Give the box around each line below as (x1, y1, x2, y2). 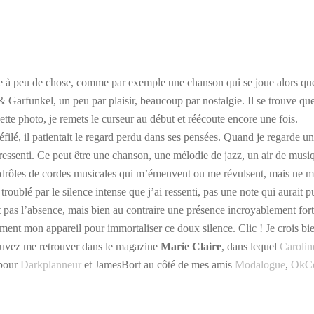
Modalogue (235, 259, 285, 271)
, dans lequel (221, 240, 280, 252)
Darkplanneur (20, 259, 81, 271)
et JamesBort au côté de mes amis (81, 259, 235, 271)
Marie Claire (161, 240, 221, 252)
